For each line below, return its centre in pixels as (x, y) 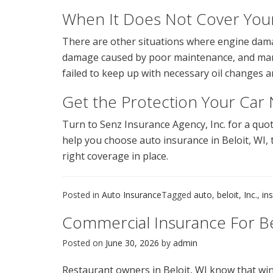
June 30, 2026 (132, 243)
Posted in (82, 194)
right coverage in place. (115, 156)
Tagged (178, 194)
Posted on (84, 243)
